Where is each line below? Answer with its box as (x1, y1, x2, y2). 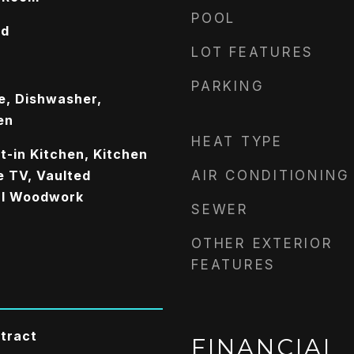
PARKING (191, 78, 265, 94)
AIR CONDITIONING (191, 168, 350, 183)
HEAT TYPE (191, 134, 283, 149)
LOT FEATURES (191, 44, 314, 60)
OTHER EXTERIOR (191, 235, 333, 251)
